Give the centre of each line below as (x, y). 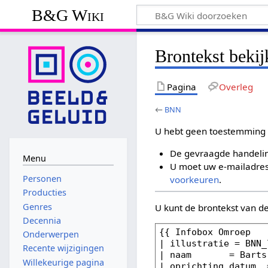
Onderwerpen (51, 234)
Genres (37, 206)
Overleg (236, 86)
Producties (44, 193)
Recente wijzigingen (63, 248)
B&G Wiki (68, 15)
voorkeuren (194, 180)
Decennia (42, 220)
